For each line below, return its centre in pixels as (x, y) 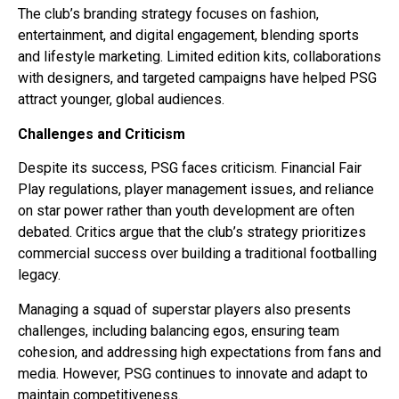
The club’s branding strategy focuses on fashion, (168, 14)
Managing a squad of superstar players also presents (184, 309)
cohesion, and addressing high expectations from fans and (199, 352)
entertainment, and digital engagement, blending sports (188, 36)
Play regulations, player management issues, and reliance (196, 190)
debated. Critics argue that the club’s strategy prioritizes (192, 232)
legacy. (39, 275)
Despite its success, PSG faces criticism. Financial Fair (190, 168)
